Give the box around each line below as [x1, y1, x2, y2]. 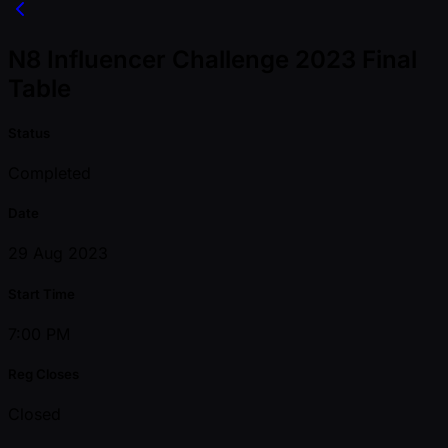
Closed [8, 404, 61, 425]
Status [8, 124, 50, 141]
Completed [8, 163, 91, 184]
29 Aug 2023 [8, 243, 108, 264]
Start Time [8, 285, 75, 302]
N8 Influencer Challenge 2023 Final [8, 44, 417, 74]
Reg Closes [8, 365, 79, 382]
